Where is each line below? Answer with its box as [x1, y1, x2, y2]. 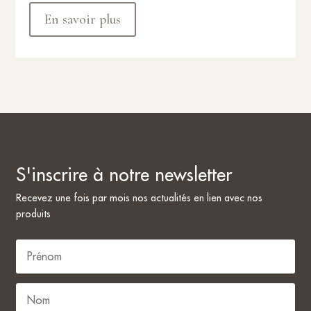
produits [16, 207, 51, 220]
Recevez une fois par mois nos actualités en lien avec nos [16, 191, 263, 204]
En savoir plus [44, 10, 121, 28]
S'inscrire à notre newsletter [16, 162, 233, 186]
